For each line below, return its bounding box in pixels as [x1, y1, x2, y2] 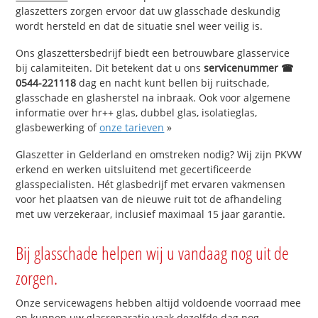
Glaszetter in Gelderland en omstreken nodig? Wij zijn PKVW [16, 147, 302, 161]
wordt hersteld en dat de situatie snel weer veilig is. [16, 19, 263, 33]
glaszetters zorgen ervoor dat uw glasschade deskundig [16, 4, 281, 18]
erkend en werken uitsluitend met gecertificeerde [16, 162, 252, 176]
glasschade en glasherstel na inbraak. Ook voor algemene [16, 90, 291, 104]
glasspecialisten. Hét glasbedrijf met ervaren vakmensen [16, 177, 286, 191]
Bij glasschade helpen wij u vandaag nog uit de [16, 240, 290, 265]
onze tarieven [99, 120, 165, 134]
